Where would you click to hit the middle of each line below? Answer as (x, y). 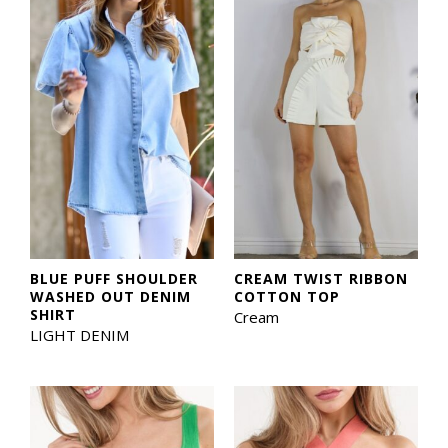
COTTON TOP (287, 296)
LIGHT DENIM (79, 334)
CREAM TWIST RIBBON (321, 278)
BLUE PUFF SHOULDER (114, 278)
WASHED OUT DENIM (110, 296)
